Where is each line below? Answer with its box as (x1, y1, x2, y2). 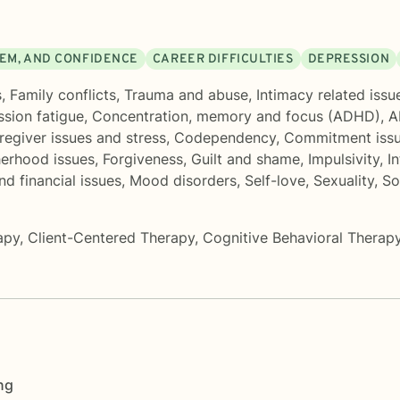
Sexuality (313, 171, 374, 189)
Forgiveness (103, 149, 183, 168)
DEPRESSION (307, 51, 390, 67)
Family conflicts (10, 85, 116, 104)
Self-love (245, 171, 305, 189)
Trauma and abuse (124, 85, 248, 104)
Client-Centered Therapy (28, 228, 195, 246)
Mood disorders (129, 171, 237, 189)
